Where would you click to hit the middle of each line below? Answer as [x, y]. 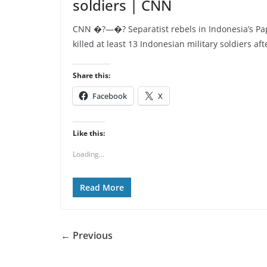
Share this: [91, 75]
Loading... [89, 154]
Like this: [89, 133]
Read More [102, 187]
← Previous [87, 235]
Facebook [110, 96]
